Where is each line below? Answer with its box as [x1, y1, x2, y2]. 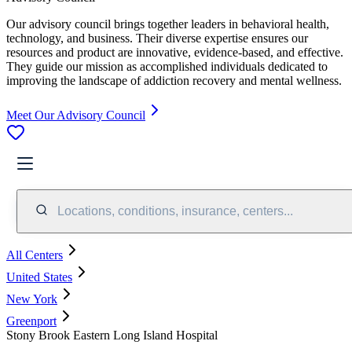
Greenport [6, 313, 57, 328]
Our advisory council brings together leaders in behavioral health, [6, 16, 329, 31]
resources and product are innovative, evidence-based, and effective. [6, 45, 343, 59]
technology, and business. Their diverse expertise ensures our [6, 31, 308, 45]
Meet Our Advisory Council [6, 108, 145, 122]
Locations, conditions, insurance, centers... [57, 203, 293, 218]
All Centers [6, 247, 63, 262]
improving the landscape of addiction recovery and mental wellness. [6, 73, 342, 87]
